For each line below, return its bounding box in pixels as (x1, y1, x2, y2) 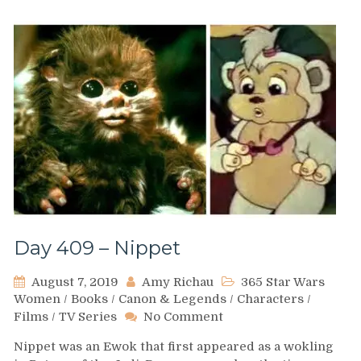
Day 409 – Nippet (14, 235, 180, 259)
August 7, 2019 (31, 274, 118, 289)
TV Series (59, 309, 117, 324)
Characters (237, 291, 304, 306)
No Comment (143, 309, 223, 324)
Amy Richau (142, 274, 214, 289)
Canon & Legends (118, 291, 226, 306)
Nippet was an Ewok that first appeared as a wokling (14, 338, 334, 354)
